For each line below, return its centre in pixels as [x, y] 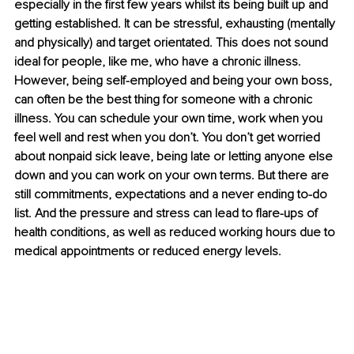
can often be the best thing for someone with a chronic [165, 100]
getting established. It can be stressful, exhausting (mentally [176, 24]
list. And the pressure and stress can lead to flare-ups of [168, 214]
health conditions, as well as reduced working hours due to [176, 233]
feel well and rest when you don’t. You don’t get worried [169, 138]
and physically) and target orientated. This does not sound [173, 43]
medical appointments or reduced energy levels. [149, 252]
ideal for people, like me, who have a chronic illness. [159, 62]
